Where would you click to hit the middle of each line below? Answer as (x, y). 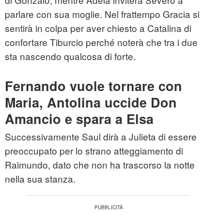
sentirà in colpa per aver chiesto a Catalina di (98, 28)
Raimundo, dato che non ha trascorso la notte (100, 165)
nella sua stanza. (40, 179)
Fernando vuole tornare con (93, 86)
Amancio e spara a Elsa (79, 119)
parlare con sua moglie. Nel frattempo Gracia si (102, 14)
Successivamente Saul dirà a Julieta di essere (101, 137)
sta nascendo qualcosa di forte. (70, 56)
